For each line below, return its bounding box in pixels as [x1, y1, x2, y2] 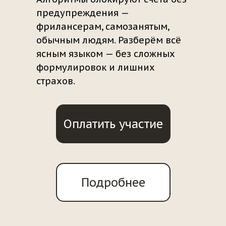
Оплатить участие [64, 117, 163, 131]
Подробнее [81, 175, 145, 190]
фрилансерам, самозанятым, [36, 21, 169, 32]
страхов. [36, 75, 75, 87]
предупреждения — [36, 7, 129, 19]
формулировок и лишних [36, 62, 155, 73]
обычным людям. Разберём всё [36, 34, 181, 46]
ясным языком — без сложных [36, 48, 175, 60]
